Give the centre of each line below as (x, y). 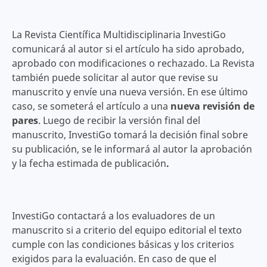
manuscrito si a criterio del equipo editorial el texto (127, 230)
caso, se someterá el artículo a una (91, 106)
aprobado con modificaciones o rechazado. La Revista (133, 63)
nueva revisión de (212, 106)
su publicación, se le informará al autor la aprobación (132, 149)
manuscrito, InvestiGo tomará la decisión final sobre (130, 135)
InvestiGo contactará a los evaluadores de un (113, 216)
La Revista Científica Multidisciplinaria (96, 35)
